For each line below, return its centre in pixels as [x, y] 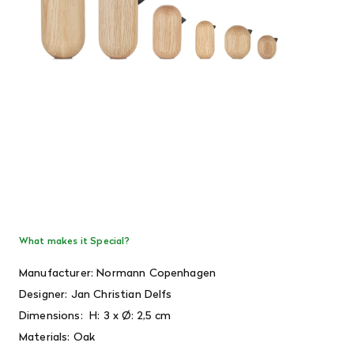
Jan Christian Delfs [121, 294]
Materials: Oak [57, 336]
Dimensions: [55, 315]
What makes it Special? [75, 240]
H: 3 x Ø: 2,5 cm [130, 315]
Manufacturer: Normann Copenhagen [118, 272]
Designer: [45, 294]
